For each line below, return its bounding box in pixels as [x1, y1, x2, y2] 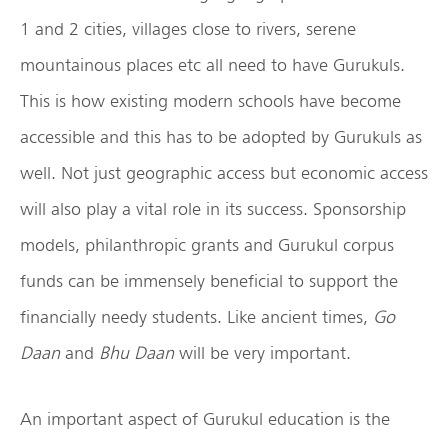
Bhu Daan [99, 341, 174, 363]
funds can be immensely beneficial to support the [20, 269, 398, 291]
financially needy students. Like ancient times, [20, 305, 373, 327]
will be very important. [174, 341, 351, 363]
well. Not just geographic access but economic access [20, 161, 428, 183]
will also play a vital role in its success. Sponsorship [20, 197, 406, 219]
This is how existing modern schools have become [20, 89, 401, 111]
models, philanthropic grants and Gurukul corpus [20, 233, 394, 255]
